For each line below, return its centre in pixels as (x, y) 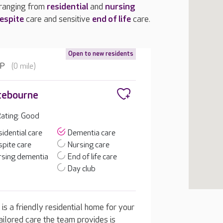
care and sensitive (58, 19)
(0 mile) (24, 66)
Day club (82, 169)
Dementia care (92, 133)
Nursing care (89, 145)
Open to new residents (101, 54)
